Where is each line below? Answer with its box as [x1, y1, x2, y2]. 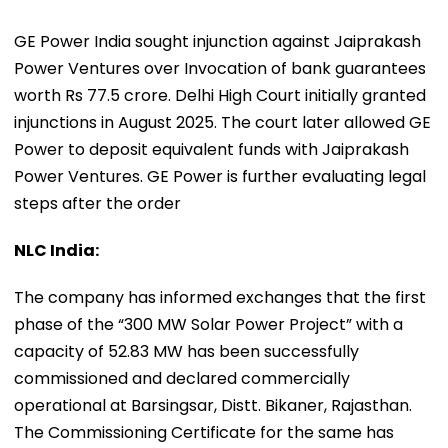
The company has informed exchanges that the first [14, 285, 426, 309]
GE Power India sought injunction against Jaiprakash [14, 29, 421, 53]
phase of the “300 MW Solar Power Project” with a [14, 312, 403, 336]
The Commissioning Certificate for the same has [14, 420, 394, 444]
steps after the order [14, 191, 181, 215]
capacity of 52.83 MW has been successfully [14, 339, 359, 363]
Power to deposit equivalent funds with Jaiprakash [14, 137, 409, 161]
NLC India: [14, 238, 99, 262]
